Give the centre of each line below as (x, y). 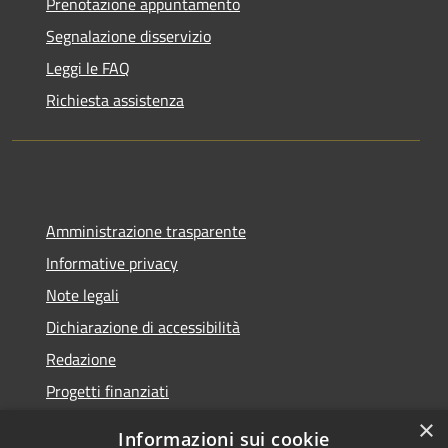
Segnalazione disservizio (128, 35)
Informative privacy (112, 262)
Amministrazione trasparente (146, 230)
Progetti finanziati (107, 390)
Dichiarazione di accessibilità (143, 326)
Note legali (82, 294)
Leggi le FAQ (88, 67)
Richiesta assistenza (115, 99)
